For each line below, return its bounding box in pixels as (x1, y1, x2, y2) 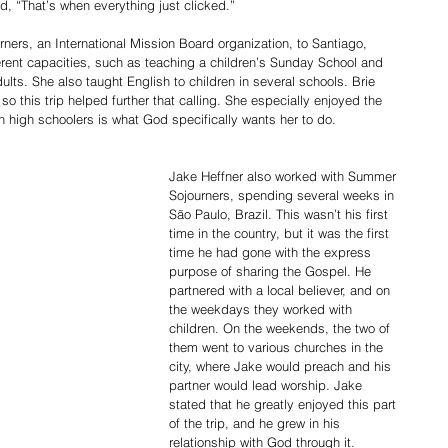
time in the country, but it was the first (169, 224, 393, 241)
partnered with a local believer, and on (169, 281, 394, 298)
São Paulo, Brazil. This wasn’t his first (169, 205, 392, 222)
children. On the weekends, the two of (169, 319, 394, 336)
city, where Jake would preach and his (169, 357, 395, 374)
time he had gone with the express (169, 243, 375, 260)
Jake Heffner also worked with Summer (169, 167, 400, 184)
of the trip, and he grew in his (169, 414, 344, 431)
